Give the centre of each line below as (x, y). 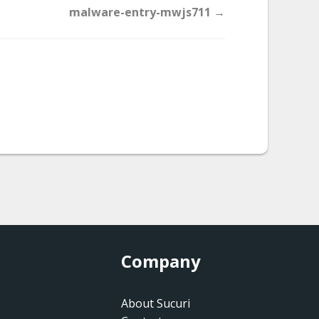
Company (161, 261)
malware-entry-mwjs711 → (147, 12)
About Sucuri (155, 303)
